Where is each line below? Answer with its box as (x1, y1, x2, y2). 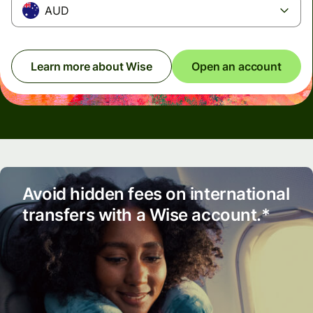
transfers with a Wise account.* (22, 205, 270, 225)
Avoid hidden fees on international (22, 184, 290, 204)
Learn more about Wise (31, 59, 152, 73)
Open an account (191, 59, 282, 73)
